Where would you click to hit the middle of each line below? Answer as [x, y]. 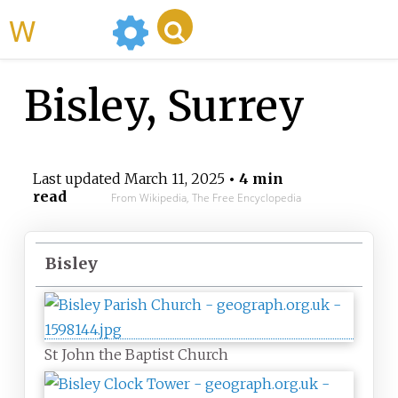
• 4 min [254, 179]
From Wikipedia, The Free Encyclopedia [206, 198]
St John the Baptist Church [136, 355]
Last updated [78, 179]
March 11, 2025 [174, 179]
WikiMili [70, 29]
